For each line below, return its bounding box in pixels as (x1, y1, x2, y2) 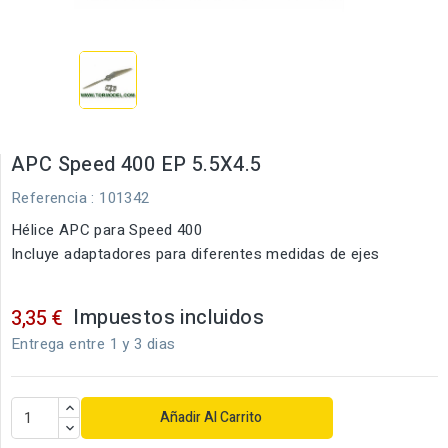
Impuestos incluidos (73, 303, 265, 332)
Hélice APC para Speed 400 (11, 219, 202, 241)
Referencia (11, 187, 87, 209)
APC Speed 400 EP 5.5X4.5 (11, 150, 262, 179)
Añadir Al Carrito (159, 407, 262, 428)
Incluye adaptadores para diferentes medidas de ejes (11, 243, 380, 265)
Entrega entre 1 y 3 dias (11, 333, 176, 355)
